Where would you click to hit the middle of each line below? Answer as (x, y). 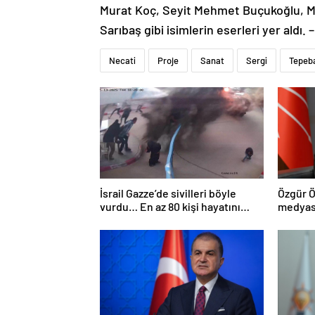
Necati (122, 60)
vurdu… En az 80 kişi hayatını (170, 206)
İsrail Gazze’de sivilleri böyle (168, 193)
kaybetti (120, 220)
